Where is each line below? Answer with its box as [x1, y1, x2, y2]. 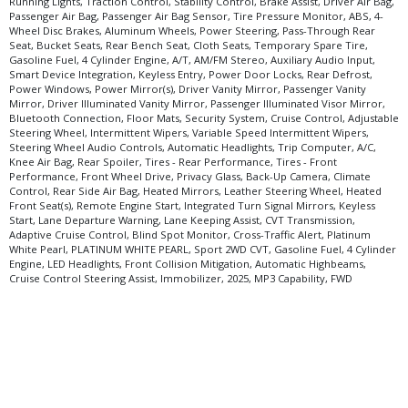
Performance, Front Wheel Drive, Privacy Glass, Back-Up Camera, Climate [9, 168, 371, 183]
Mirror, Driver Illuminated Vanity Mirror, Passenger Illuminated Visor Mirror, [9, 96, 385, 110]
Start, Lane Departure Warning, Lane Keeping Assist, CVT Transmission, [9, 212, 355, 227]
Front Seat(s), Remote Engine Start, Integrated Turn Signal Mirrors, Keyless [9, 198, 375, 212]
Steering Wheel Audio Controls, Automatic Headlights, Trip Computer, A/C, [9, 139, 376, 154]
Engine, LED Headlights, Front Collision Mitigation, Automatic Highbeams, [9, 256, 366, 270]
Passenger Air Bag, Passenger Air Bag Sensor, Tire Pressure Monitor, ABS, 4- [9, 8, 383, 23]
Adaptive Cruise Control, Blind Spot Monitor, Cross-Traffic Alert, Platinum [9, 227, 371, 241]
